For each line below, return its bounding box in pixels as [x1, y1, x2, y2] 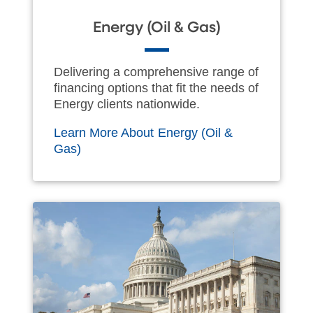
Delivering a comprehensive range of [54, 64, 259, 79]
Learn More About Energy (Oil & [54, 125, 233, 140]
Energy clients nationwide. [54, 96, 200, 111]
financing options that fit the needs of [54, 80, 259, 95]
